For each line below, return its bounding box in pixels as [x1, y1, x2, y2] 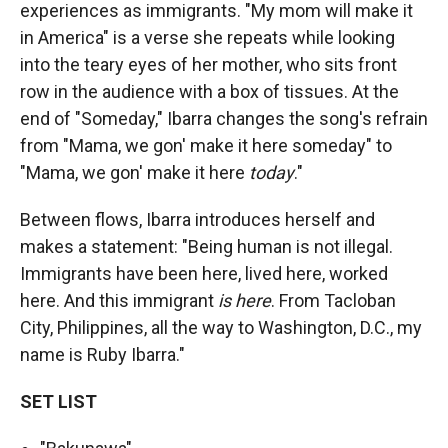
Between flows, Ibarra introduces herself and [20, 208, 375, 230]
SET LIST [20, 390, 97, 412]
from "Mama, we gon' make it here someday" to [20, 134, 392, 156]
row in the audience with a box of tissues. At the [20, 80, 399, 102]
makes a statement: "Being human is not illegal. [20, 235, 393, 257]
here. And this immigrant [20, 289, 218, 311]
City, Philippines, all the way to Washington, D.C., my [20, 316, 422, 338]
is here [218, 289, 271, 311]
